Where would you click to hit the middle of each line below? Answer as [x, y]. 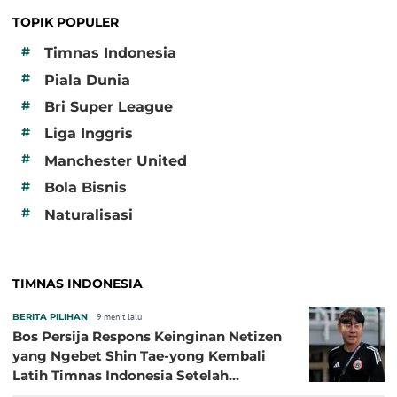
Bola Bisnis [86, 188]
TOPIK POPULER [66, 22]
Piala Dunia [87, 80]
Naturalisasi [89, 214]
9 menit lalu [119, 316]
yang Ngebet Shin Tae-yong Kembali [139, 355]
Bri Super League [109, 107]
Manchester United [116, 160]
